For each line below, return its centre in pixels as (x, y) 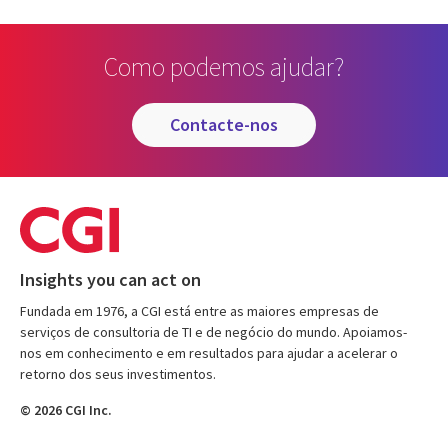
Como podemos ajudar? (224, 67)
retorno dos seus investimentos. (118, 374)
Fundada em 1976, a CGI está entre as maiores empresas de (199, 311)
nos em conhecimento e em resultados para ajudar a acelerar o (209, 353)
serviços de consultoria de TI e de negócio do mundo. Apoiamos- (213, 332)
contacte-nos (229, 125)
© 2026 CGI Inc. (66, 410)
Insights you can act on (110, 280)
